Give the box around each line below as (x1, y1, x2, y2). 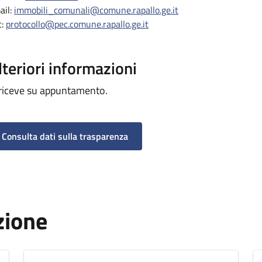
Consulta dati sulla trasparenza (2, 129, 128, 143)
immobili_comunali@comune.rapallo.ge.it (14, 3, 178, 17)
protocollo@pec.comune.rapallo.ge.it (6, 17, 149, 31)
